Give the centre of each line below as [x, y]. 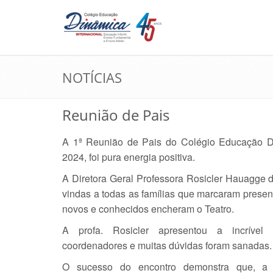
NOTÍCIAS [92, 77]
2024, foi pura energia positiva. [129, 157]
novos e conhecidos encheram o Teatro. [148, 209]
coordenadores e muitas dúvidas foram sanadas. [167, 245]
